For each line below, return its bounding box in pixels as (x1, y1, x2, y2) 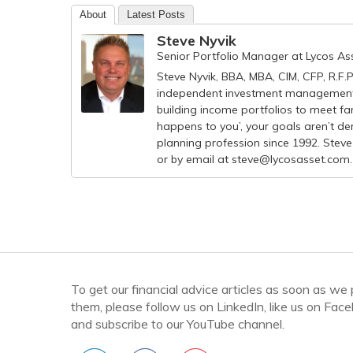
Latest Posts (127, 9, 185, 20)
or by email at (157, 152, 232, 166)
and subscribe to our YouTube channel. (71, 316, 284, 332)
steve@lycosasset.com (232, 152, 350, 166)
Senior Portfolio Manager (157, 49, 288, 63)
